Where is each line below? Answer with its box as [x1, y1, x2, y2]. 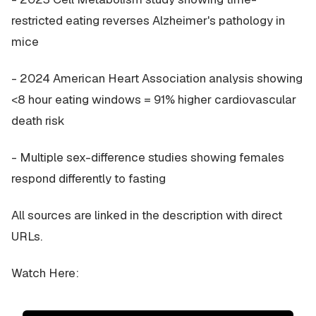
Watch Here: [11, 265, 79, 281]
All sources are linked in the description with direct [11, 207, 282, 223]
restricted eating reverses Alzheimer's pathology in [11, 13, 285, 28]
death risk [11, 113, 65, 128]
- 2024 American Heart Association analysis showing [11, 71, 303, 86]
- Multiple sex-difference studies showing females [11, 150, 284, 165]
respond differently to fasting [11, 171, 166, 186]
